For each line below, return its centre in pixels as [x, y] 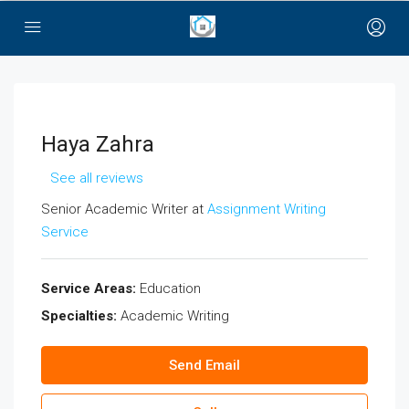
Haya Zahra [98, 144]
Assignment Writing [267, 209]
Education [168, 288]
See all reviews [97, 178]
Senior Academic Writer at [124, 209]
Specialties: [79, 316]
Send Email [204, 365]
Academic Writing [173, 316]
